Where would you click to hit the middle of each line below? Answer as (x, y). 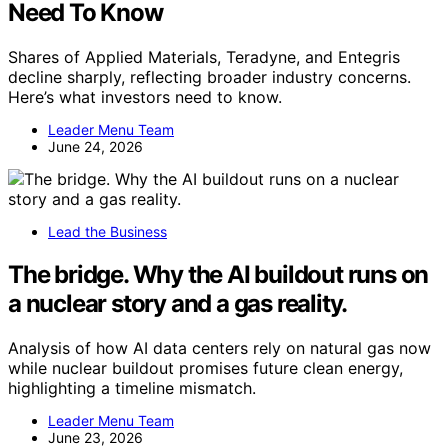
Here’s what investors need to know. (145, 96)
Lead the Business (107, 231)
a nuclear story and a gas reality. (178, 303)
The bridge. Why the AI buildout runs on (218, 274)
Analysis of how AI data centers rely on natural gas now (219, 347)
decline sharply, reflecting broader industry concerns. (209, 76)
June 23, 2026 (95, 437)
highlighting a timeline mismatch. (132, 387)
